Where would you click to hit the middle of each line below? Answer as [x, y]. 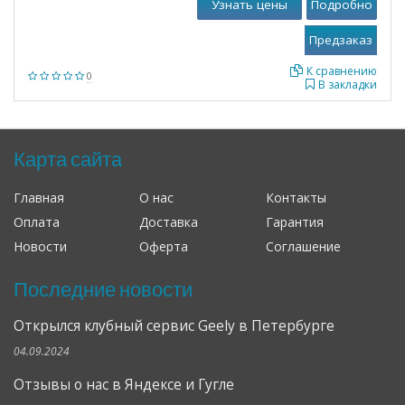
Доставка [169, 222]
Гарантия [294, 222]
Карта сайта [68, 159]
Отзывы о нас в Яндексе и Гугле [124, 385]
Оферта [164, 246]
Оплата [37, 222]
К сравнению [342, 71]
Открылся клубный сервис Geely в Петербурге [174, 326]
